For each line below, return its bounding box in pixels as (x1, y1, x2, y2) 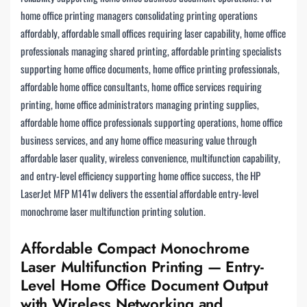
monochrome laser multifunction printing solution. (21, 203, 206, 219)
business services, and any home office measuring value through (21, 132, 257, 147)
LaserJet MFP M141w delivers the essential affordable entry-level (21, 185, 258, 201)
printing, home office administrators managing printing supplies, (21, 96, 259, 112)
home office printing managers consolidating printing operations (21, 7, 258, 23)
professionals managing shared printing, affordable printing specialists (21, 42, 282, 58)
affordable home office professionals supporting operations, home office (21, 114, 282, 130)
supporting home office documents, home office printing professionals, (21, 60, 280, 76)
